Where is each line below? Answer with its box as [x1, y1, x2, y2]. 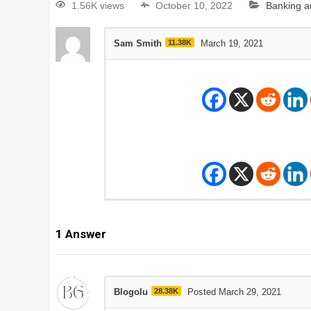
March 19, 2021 [200, 38, 263, 49]
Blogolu [113, 287, 148, 298]
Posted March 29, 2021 [187, 287, 281, 298]
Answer [62, 227, 106, 242]
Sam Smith [113, 38, 162, 49]
